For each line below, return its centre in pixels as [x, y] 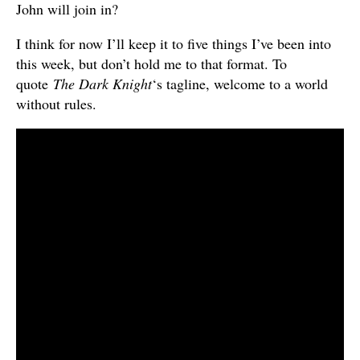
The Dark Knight [102, 83]
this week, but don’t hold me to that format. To [151, 63]
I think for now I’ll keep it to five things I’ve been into [174, 43]
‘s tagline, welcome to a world [240, 83]
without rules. [56, 103]
